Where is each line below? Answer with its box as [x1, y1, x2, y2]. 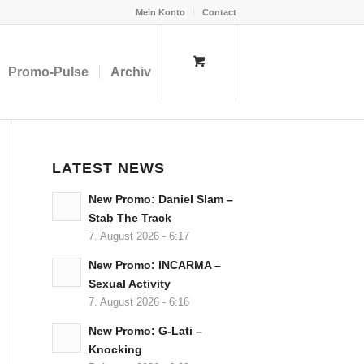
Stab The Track [88, 212, 171, 224]
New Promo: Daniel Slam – [88, 193, 233, 206]
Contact [202, 7, 236, 17]
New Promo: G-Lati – [88, 325, 202, 337]
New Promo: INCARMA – [88, 259, 221, 271]
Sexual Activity [88, 278, 171, 290]
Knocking [88, 344, 142, 356]
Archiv [110, 65, 152, 79]
